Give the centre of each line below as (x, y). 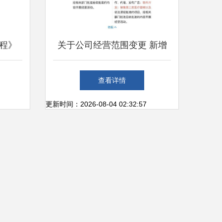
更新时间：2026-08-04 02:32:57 (96, 104)
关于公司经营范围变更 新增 (112, 45)
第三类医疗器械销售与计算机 (112, 75)
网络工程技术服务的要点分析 (112, 105)
